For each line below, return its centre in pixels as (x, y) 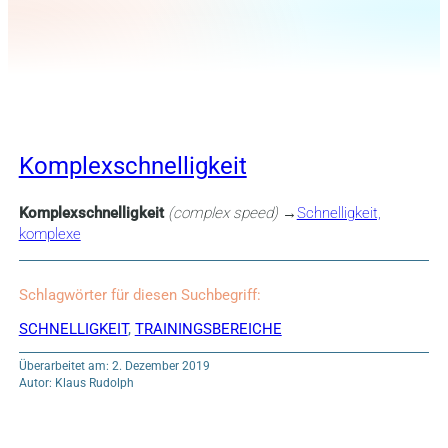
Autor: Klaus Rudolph (76, 382)
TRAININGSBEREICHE (208, 328)
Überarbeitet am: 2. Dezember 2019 (114, 365)
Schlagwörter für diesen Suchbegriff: (139, 295)
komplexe (49, 234)
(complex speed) (222, 213)
